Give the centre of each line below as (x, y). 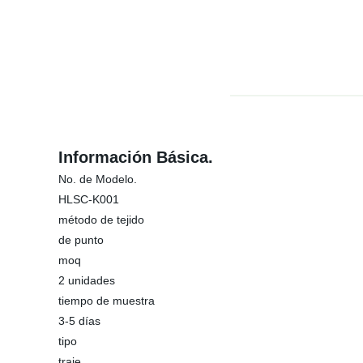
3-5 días (79, 321)
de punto (81, 240)
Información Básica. (136, 157)
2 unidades (87, 280)
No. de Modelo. (98, 179)
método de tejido (101, 220)
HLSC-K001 (89, 199)
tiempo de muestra (107, 301)
